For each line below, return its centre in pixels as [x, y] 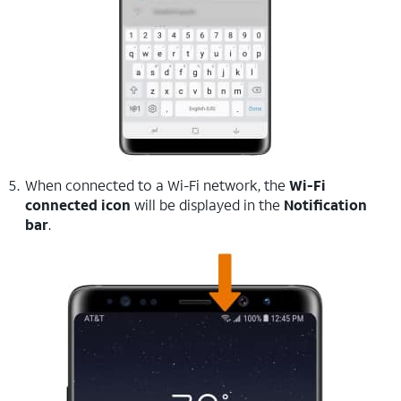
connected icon [78, 205]
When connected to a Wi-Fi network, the [157, 185]
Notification [325, 205]
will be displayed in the [207, 205]
